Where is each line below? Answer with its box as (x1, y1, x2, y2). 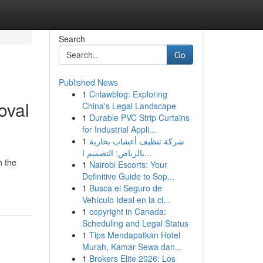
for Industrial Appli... (82, 123, 156, 135)
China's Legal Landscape (82, 100, 176, 112)
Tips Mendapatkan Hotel (89, 229, 180, 241)
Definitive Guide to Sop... (82, 170, 174, 182)
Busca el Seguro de (89, 182, 162, 194)
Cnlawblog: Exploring (89, 88, 167, 100)
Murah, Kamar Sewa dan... (82, 241, 182, 252)
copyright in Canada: (89, 205, 166, 217)
